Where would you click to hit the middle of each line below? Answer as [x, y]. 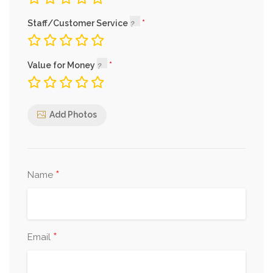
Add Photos [73, 115]
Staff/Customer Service [79, 23]
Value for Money [62, 65]
